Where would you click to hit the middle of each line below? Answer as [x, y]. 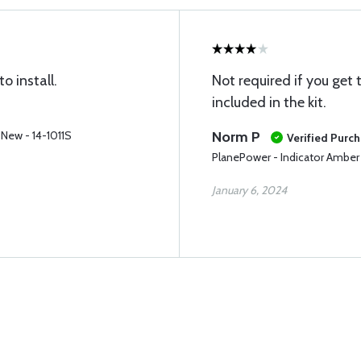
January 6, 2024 [249, 190]
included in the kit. [269, 102]
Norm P [236, 137]
